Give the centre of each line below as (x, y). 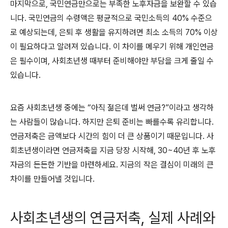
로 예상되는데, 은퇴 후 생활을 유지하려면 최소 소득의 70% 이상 (114, 33)
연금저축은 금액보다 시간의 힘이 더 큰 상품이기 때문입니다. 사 (112, 136)
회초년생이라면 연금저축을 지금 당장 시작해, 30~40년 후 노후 (113, 151)
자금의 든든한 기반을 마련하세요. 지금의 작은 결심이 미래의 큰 (112, 165)
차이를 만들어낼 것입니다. (52, 179)
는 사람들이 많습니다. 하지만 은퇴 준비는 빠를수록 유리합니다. (112, 122)
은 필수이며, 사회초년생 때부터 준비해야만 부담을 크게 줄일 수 (112, 61)
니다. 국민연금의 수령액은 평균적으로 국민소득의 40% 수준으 (111, 18)
